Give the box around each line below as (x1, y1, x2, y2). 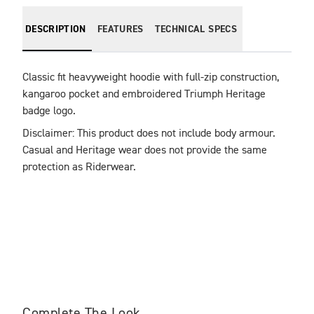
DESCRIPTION (25, 22, 86, 36)
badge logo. (22, 105, 76, 117)
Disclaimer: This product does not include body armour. (22, 128, 275, 139)
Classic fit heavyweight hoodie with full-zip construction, (22, 71, 279, 83)
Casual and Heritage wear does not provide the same (22, 144, 267, 156)
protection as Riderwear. (22, 161, 136, 173)
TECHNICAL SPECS (154, 22, 237, 36)
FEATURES (97, 22, 144, 36)
